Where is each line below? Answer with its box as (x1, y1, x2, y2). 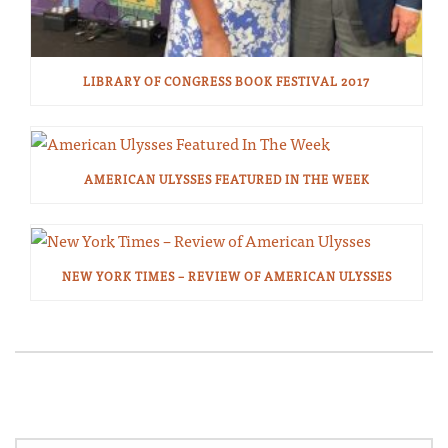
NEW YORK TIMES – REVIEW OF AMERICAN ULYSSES (61, 265, 392, 286)
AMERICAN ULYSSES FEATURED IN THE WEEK (83, 168, 370, 189)
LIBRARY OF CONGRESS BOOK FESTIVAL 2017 (83, 71, 370, 92)
